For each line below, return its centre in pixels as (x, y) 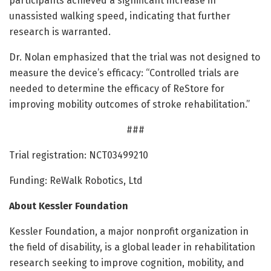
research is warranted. (60, 31)
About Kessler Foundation (69, 206)
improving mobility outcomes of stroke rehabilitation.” (129, 104)
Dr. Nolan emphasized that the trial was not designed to (135, 57)
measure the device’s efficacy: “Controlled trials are (124, 73)
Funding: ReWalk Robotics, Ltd (76, 180)
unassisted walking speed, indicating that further (120, 16)
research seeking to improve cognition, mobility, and (127, 263)
